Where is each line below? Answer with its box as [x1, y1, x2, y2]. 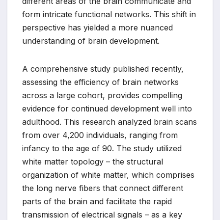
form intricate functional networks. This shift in [22, 9, 196, 20]
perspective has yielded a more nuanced [22, 23, 173, 33]
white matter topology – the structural [22, 157, 163, 167]
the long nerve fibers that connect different [22, 183, 183, 193]
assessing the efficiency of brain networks [22, 77, 179, 87]
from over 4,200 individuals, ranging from [22, 130, 178, 140]
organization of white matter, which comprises [22, 170, 194, 180]
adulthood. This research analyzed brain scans [22, 117, 197, 127]
